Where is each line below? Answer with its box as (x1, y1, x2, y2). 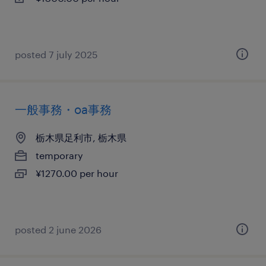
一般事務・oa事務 (15, 102, 112, 116)
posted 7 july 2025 (15, 49, 98, 60)
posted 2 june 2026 (15, 224, 102, 235)
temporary (36, 150, 83, 161)
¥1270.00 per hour (36, 167, 118, 179)
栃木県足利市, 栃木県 (36, 132, 126, 143)
